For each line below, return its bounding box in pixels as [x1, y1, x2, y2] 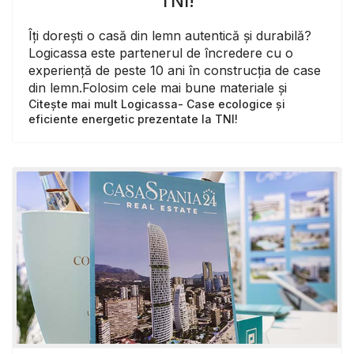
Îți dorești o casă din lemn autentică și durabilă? [28, 27, 311, 43]
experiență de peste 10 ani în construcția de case [28, 62, 321, 78]
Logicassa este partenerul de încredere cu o [28, 44, 293, 61]
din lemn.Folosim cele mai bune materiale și [28, 79, 287, 96]
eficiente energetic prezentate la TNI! [28, 111, 238, 126]
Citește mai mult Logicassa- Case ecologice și [28, 96, 285, 111]
